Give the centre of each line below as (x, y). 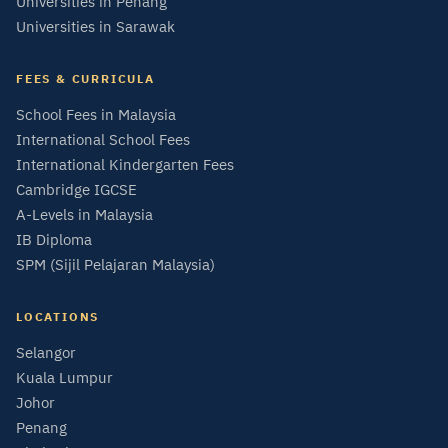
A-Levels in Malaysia (84, 214)
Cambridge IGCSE (76, 189)
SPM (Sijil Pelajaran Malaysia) (115, 264)
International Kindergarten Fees (125, 164)
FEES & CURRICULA (85, 78)
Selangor (46, 352)
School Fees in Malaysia (96, 114)
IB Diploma (54, 239)
